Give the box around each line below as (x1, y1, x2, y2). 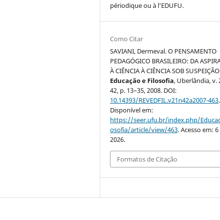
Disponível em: (110, 105, 154, 114)
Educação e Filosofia (110, 76, 174, 85)
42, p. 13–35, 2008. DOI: (110, 85, 177, 95)
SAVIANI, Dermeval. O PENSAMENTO (110, 46, 217, 55)
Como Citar (110, 34, 143, 43)
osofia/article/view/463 (110, 125, 178, 134)
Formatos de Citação (117, 154, 178, 164)
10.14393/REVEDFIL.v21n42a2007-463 (110, 95, 219, 105)
